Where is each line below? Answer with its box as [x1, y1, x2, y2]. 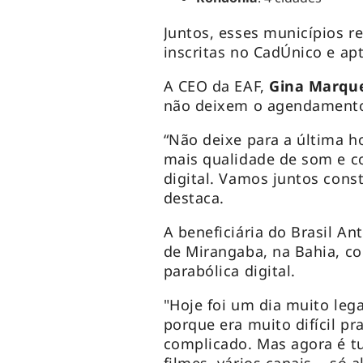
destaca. [163, 188, 224, 208]
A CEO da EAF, [163, 76, 270, 96]
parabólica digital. [163, 261, 296, 281]
